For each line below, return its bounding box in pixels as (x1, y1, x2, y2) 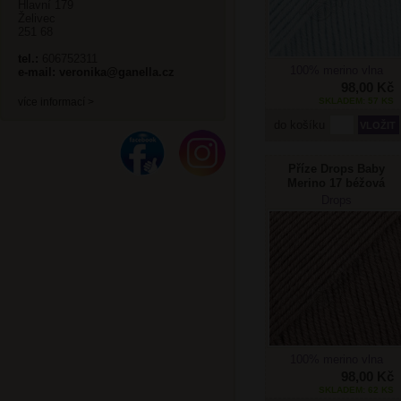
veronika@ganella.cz (59, 65, 175, 79)
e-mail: (18, 65, 55, 79)
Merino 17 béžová (287, 176, 386, 191)
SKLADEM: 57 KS (319, 96, 394, 107)
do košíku (274, 118, 329, 132)
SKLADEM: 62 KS (319, 385, 394, 396)
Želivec (18, 12, 55, 25)
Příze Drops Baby (288, 162, 385, 176)
